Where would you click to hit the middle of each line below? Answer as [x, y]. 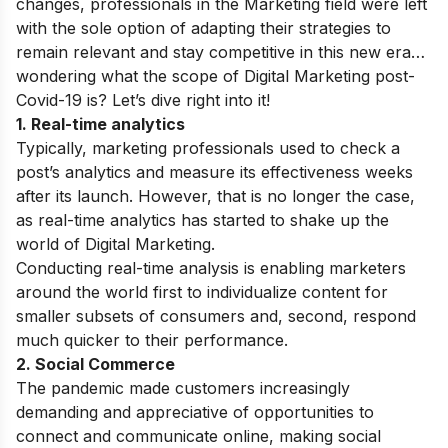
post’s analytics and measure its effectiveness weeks [214, 172]
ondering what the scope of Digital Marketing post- [222, 76]
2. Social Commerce [95, 364]
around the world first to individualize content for [202, 292]
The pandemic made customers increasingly [183, 388]
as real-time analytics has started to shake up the [202, 220]
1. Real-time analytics [100, 124]
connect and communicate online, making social [198, 436]
